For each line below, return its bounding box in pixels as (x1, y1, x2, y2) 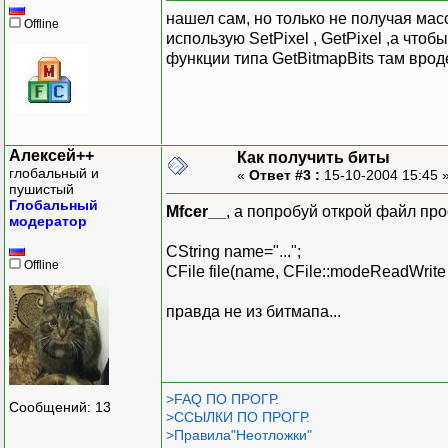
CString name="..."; (166, 242, 301, 260)
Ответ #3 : (249, 166, 320, 183)
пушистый (9, 180, 74, 197)
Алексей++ (9, 146, 94, 164)
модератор (9, 212, 87, 229)
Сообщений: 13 (9, 399, 111, 416)
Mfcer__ (166, 202, 226, 220)
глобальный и (9, 164, 99, 181)
